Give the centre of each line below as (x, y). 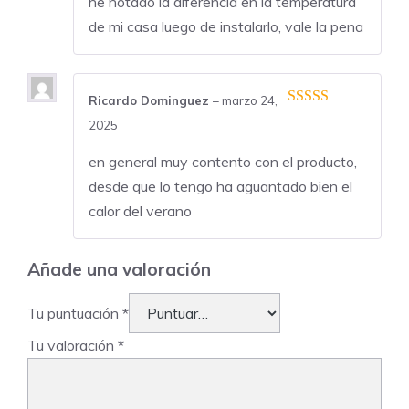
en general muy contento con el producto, (223, 162)
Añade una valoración (119, 270)
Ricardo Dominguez (151, 101)
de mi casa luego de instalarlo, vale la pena (226, 27)
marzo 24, (250, 101)
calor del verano (140, 211)
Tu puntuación (75, 314)
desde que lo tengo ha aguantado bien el (220, 187)
